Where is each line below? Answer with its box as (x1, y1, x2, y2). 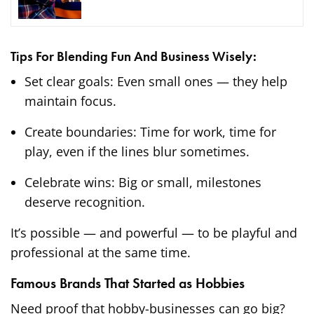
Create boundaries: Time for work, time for (25, 123, 276, 141)
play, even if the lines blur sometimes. (25, 143, 250, 161)
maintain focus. (25, 93, 116, 110)
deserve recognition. (25, 193, 145, 211)
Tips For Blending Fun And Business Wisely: (11, 48, 257, 66)
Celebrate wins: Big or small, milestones (25, 174, 261, 191)
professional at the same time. (11, 244, 191, 261)
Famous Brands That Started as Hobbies (11, 274, 245, 293)
